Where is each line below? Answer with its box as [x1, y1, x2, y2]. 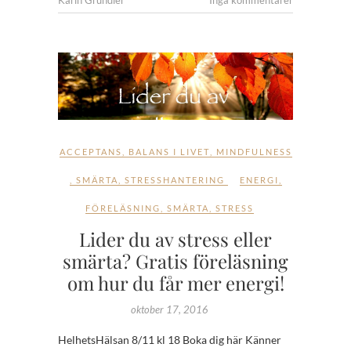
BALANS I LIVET [128, 146, 210, 157]
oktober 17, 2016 [131, 302, 208, 316]
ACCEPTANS [59, 146, 122, 157]
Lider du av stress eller [79, 226, 272, 251]
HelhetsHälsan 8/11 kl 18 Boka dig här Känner [58, 332, 281, 346]
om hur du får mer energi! [67, 270, 284, 295]
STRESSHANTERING [124, 174, 225, 185]
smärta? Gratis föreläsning [63, 248, 288, 273]
